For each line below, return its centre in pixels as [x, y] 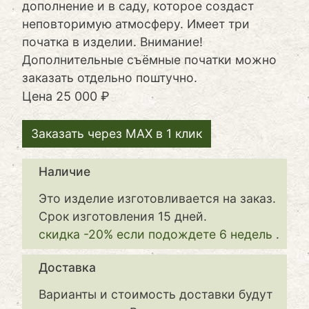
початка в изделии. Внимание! [112, 41]
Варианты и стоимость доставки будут [156, 294]
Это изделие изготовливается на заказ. [157, 198]
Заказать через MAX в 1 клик [117, 133]
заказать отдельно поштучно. [110, 77]
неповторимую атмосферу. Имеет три [136, 23]
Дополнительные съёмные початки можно [149, 59]
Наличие [64, 171]
